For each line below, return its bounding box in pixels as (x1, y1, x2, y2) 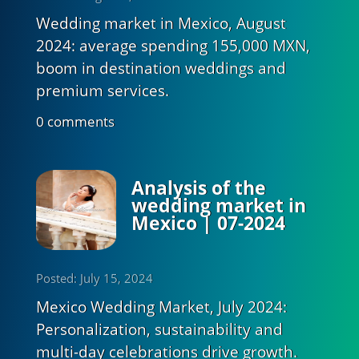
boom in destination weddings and (35, 58, 286, 79)
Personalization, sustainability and (35, 318, 283, 340)
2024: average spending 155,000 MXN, (35, 35, 310, 57)
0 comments (35, 111, 115, 131)
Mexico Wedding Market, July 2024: (35, 296, 287, 317)
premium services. (35, 80, 169, 102)
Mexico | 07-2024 (131, 211, 285, 236)
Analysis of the (131, 175, 266, 201)
